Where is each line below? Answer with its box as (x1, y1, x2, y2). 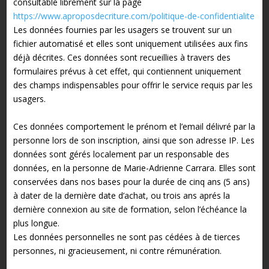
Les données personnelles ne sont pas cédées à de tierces (13, 231, 240, 243)
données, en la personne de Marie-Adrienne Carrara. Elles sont (13, 162, 256, 174)
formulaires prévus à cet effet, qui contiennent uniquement (13, 65, 241, 77)
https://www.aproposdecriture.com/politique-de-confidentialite (13, 10, 255, 22)
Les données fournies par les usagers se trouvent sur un (13, 23, 232, 35)
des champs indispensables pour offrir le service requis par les (13, 79, 253, 91)
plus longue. (13, 217, 59, 229)
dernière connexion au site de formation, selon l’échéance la (13, 203, 247, 215)
